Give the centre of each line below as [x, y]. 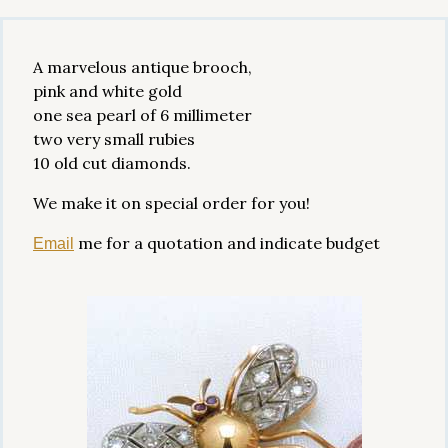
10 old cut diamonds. [112, 163]
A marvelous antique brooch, [142, 67]
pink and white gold [107, 91]
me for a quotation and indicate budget [227, 243]
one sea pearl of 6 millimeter [142, 115]
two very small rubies [114, 139]
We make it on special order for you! [171, 203]
